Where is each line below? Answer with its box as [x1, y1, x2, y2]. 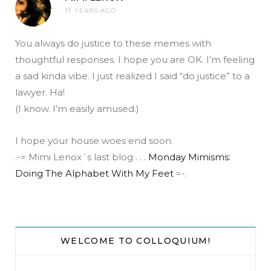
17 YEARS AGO [65, 7, 116, 15]
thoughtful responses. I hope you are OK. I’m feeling [15, 54, 255, 66]
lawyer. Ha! [15, 87, 65, 99]
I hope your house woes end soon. [15, 135, 173, 147]
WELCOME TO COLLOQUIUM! [60, 235, 211, 247]
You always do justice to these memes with [15, 38, 211, 50]
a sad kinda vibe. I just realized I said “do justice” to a [15, 70, 250, 82]
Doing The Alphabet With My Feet [15, 168, 174, 180]
